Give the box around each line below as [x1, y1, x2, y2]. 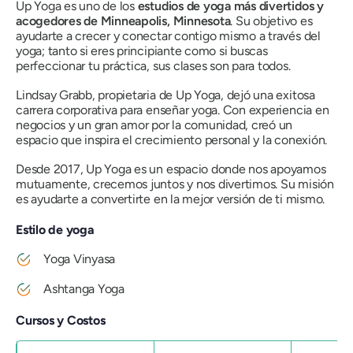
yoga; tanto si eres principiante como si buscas [16, 43, 268, 58]
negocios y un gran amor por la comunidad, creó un [16, 117, 293, 132]
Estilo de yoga [16, 221, 95, 237]
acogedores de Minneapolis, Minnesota [16, 13, 231, 28]
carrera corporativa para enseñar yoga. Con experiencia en [16, 102, 329, 117]
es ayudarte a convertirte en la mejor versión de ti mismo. [16, 191, 325, 206]
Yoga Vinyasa [43, 251, 116, 266]
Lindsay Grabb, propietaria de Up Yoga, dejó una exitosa [16, 87, 315, 102]
